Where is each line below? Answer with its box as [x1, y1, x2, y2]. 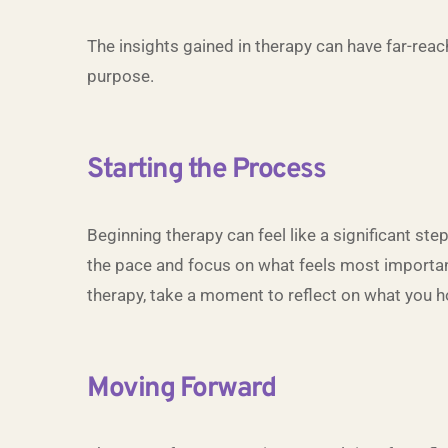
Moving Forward [87, 371, 275, 407]
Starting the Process [87, 152, 325, 188]
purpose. [87, 66, 154, 86]
